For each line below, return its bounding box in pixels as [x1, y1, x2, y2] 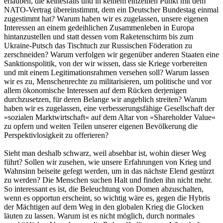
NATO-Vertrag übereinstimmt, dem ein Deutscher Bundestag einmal [4, 5, 219, 14]
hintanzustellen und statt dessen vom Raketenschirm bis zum [4, 32, 193, 41]
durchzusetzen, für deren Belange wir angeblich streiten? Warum [4, 95, 207, 104]
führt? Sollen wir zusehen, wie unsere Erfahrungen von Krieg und [4, 157, 211, 166]
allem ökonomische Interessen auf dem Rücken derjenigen [4, 86, 187, 95]
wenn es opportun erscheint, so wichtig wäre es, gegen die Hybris [4, 193, 210, 202]
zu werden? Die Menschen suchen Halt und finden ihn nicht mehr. [4, 175, 212, 184]
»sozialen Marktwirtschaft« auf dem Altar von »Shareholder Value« [4, 112, 216, 121]
